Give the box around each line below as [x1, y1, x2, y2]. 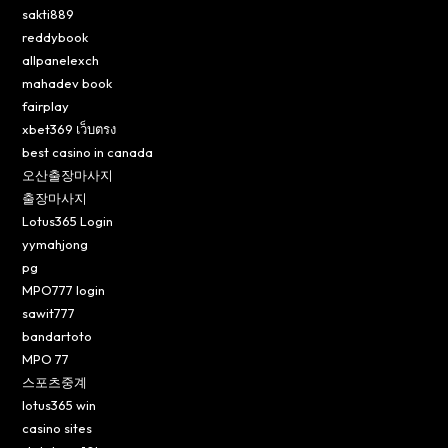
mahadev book [22, 74, 113, 91]
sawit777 [22, 304, 76, 321]
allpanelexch [22, 51, 100, 68]
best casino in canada [22, 143, 154, 160]
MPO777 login [22, 281, 106, 298]
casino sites [22, 419, 93, 436]
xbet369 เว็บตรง [22, 120, 117, 137]
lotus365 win [22, 396, 97, 413]
